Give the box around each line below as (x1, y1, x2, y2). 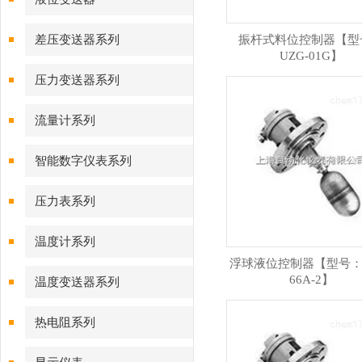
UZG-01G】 (280, 49, 343, 62)
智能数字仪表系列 (35, 154, 132, 167)
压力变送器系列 (35, 74, 120, 86)
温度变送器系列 (35, 276, 120, 288)
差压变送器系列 (35, 33, 120, 46)
